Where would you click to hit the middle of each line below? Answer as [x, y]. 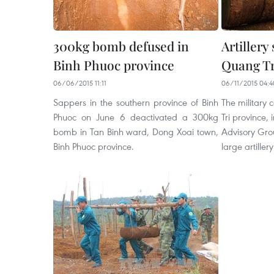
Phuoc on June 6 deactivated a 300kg [136, 117]
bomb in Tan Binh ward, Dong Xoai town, [136, 131]
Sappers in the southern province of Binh [136, 102]
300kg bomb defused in [121, 46]
